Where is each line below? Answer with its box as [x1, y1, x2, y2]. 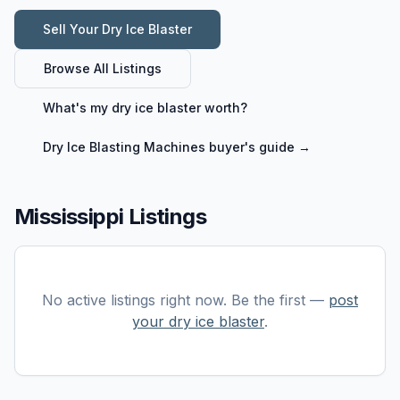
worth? [201, 100, 247, 115]
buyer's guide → [205, 139, 311, 154]
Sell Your [43, 21, 102, 37]
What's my [43, 100, 112, 115]
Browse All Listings [44, 61, 162, 76]
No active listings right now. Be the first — [42, 291, 324, 309]
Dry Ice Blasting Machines [43, 139, 205, 154]
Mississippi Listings [14, 204, 206, 229]
